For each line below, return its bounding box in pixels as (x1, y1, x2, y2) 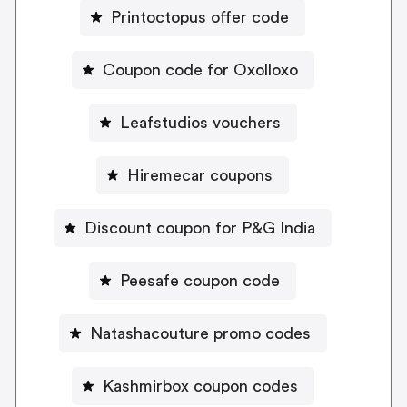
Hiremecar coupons (127, 167, 273, 184)
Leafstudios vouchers (119, 114, 281, 132)
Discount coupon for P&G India (84, 220, 315, 237)
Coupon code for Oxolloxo (102, 62, 298, 79)
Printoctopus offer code (111, 9, 289, 26)
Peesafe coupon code (120, 273, 280, 290)
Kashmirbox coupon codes (102, 378, 298, 395)
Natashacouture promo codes (89, 325, 311, 342)
